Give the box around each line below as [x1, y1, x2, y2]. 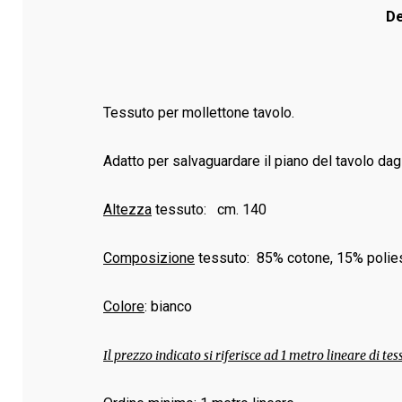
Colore [103, 298, 144, 315]
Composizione [103, 249, 195, 267]
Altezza [103, 201, 152, 218]
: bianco [144, 298, 192, 315]
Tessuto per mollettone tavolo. [103, 104, 294, 121]
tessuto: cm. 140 [152, 201, 267, 218]
